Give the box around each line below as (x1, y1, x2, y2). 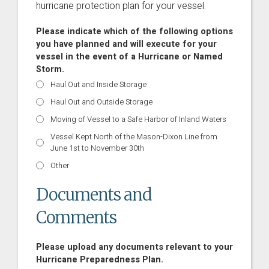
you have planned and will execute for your (36, 38, 217, 50)
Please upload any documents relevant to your (36, 241, 233, 253)
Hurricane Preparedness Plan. (36, 253, 163, 266)
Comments (36, 207, 116, 228)
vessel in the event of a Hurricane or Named (36, 50, 223, 63)
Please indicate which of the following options (36, 25, 233, 38)
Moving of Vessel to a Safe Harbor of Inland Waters (50, 113, 226, 125)
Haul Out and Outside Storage (50, 96, 153, 107)
